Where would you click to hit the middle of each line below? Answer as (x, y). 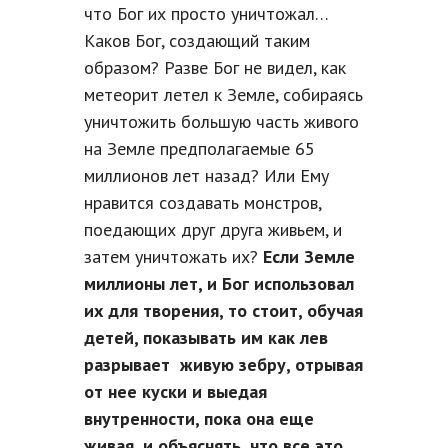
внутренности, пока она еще (199, 419)
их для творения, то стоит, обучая (223, 311)
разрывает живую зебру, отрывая (223, 365)
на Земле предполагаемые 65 (199, 149)
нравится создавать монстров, (202, 203)
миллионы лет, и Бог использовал (219, 284)
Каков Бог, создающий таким (197, 41)
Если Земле (309, 257)
